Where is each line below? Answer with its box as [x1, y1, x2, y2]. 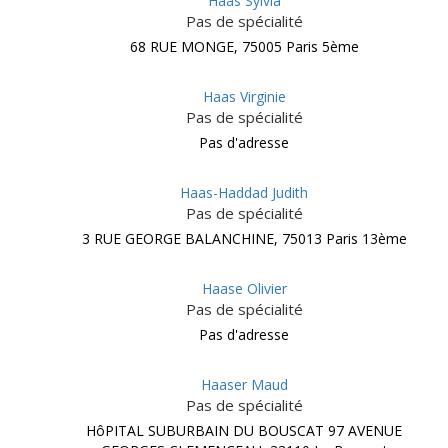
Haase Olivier [201, 279, 287, 298]
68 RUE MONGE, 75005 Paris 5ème [129, 37, 359, 56]
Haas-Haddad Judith [180, 183, 308, 202]
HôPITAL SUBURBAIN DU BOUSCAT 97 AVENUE [86, 421, 402, 440]
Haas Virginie [202, 87, 286, 106]
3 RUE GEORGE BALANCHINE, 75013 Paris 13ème [81, 229, 407, 248]
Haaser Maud [200, 375, 288, 394]
